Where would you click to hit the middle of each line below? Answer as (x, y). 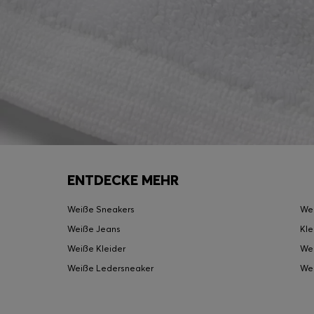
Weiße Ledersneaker (110, 268)
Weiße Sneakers (101, 209)
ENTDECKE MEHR (123, 179)
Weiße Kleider (96, 248)
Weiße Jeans (94, 228)
